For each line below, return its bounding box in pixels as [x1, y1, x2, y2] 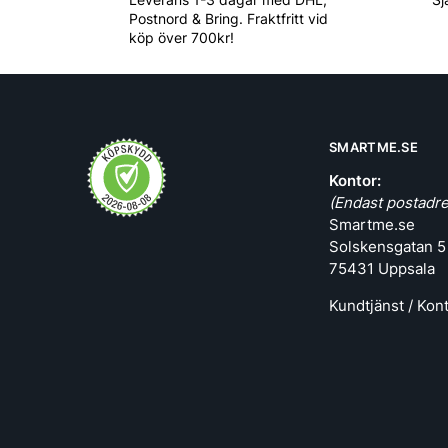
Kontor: [329, 170, 381, 190]
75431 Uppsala [329, 258, 435, 278]
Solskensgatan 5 [329, 236, 446, 256]
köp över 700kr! [129, 28, 234, 46]
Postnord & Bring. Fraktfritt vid [129, 9, 328, 27]
